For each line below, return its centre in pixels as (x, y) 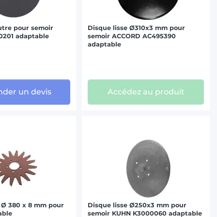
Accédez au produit (146, 92)
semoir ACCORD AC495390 (132, 36)
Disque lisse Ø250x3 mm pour (137, 205)
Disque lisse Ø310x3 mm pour (137, 28)
